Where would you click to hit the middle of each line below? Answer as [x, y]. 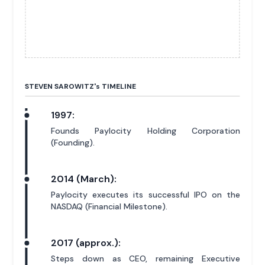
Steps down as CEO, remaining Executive [146, 258]
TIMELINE [118, 86]
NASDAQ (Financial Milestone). [109, 206]
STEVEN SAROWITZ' [61, 86]
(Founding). [73, 142]
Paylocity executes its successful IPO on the [146, 194]
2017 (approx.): [86, 243]
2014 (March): [84, 179]
